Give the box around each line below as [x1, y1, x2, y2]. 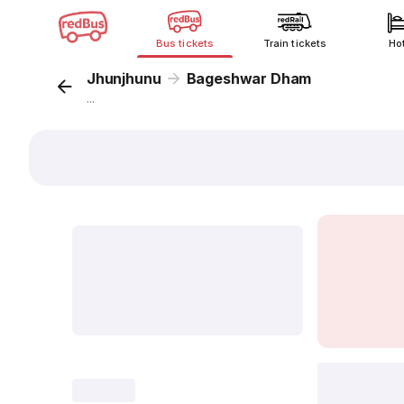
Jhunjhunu [87, 69, 161, 87]
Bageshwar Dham [186, 69, 312, 87]
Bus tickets [156, 37, 214, 50]
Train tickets [263, 37, 326, 50]
